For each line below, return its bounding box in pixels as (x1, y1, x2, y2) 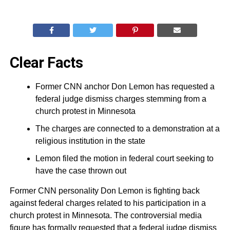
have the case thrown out (35, 166, 126, 176)
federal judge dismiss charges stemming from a (35, 94, 206, 104)
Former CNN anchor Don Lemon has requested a (35, 82, 215, 91)
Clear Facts (9, 54, 83, 72)
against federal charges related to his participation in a (9, 199, 206, 208)
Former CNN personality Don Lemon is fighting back (9, 186, 200, 196)
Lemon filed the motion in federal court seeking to (35, 154, 214, 163)
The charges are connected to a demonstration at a (35, 124, 220, 133)
